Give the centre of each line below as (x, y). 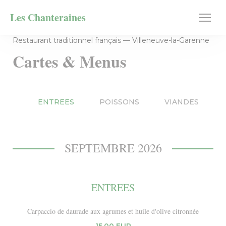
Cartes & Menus (69, 61)
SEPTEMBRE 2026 (113, 148)
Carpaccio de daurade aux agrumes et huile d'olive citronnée (113, 211)
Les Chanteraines (48, 17)
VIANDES (182, 102)
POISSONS (119, 102)
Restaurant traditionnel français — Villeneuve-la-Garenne (111, 40)
